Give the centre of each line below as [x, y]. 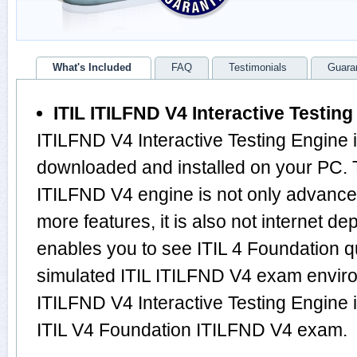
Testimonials [258, 67]
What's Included [92, 67]
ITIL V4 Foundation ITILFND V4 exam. [192, 330]
